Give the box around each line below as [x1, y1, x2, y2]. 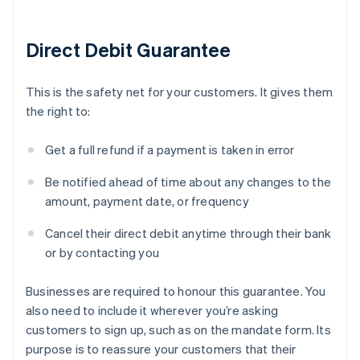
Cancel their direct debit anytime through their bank [45, 225, 332, 242]
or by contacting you [45, 244, 159, 261]
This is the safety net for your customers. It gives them [26, 84, 333, 100]
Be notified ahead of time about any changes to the [45, 174, 332, 190]
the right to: [26, 103, 91, 120]
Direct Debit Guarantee [26, 37, 231, 63]
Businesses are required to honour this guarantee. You [26, 283, 326, 300]
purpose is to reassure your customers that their [26, 341, 297, 358]
